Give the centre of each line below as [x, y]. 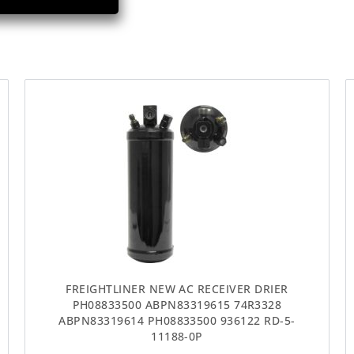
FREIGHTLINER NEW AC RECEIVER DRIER [177, 289]
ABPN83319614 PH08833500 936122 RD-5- [177, 321]
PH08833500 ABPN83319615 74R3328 [177, 305]
